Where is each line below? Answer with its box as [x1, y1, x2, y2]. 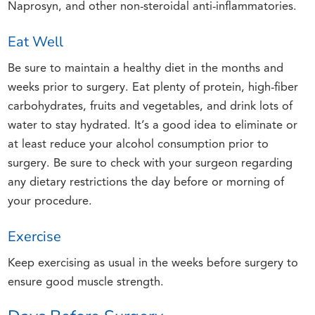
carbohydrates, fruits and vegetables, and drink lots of [8, 101, 293, 113]
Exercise [8, 226, 62, 246]
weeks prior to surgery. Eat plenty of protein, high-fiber [8, 82, 299, 94]
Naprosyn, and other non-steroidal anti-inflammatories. [8, 1, 297, 13]
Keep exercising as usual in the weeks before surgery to [8, 258, 299, 270]
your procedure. [8, 196, 93, 208]
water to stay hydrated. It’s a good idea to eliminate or [8, 120, 298, 132]
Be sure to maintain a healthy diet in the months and [8, 63, 284, 75]
